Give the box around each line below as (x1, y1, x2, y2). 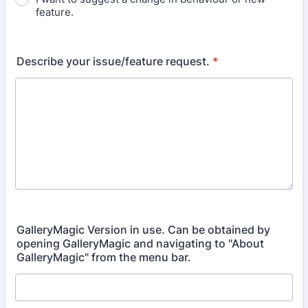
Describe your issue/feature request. (16, 54, 210, 68)
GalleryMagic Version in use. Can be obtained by (16, 223, 270, 236)
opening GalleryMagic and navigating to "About (16, 236, 264, 250)
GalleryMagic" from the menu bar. (16, 250, 191, 264)
